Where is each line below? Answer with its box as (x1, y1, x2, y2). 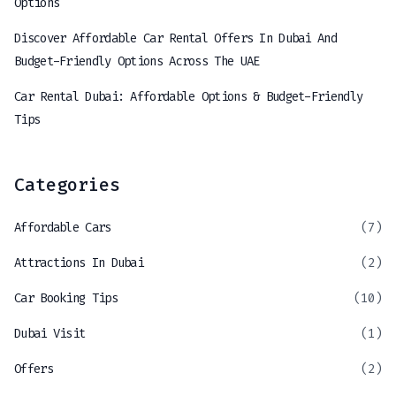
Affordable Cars (14, 219, 111, 237)
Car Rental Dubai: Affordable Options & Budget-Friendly (14, 88, 363, 106)
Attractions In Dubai (14, 255, 143, 272)
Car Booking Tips (14, 290, 118, 308)
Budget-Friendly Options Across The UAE (14, 53, 260, 71)
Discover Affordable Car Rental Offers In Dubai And (14, 30, 337, 48)
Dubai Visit (14, 325, 86, 343)
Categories (14, 173, 120, 197)
